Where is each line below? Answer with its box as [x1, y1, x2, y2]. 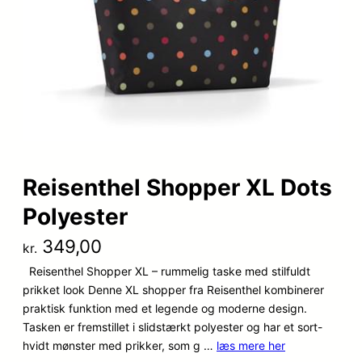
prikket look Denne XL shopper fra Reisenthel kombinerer [23, 282, 324, 297]
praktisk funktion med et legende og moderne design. [23, 301, 307, 315]
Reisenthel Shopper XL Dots [23, 173, 332, 201]
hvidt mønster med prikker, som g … [23, 338, 217, 352]
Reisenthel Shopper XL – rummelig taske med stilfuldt [23, 263, 310, 278]
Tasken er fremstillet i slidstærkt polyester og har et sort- [23, 319, 322, 334]
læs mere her [217, 338, 285, 352]
